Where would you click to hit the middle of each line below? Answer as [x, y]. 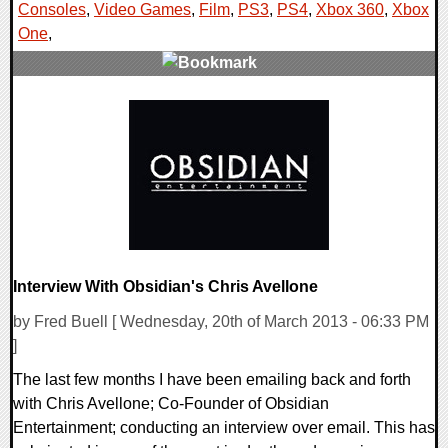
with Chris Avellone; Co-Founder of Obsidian [171, 403]
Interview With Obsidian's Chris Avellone [165, 287]
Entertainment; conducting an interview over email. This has [224, 427]
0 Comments [71, 111]
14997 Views [70, 135]
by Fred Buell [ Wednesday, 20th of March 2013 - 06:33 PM [221, 321]
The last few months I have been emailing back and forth [212, 379]
